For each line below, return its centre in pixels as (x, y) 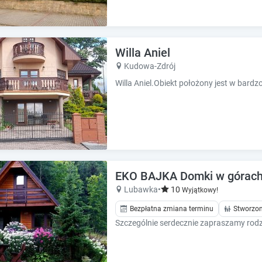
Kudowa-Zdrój (150, 66)
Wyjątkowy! (200, 190)
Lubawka (141, 190)
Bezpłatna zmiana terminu (172, 209)
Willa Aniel (143, 53)
